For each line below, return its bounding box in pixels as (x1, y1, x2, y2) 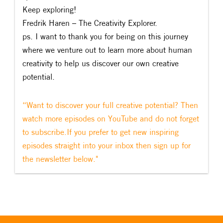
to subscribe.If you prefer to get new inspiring (22, 126, 179, 137)
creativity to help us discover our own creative (22, 58, 179, 68)
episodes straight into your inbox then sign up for (22, 140, 191, 150)
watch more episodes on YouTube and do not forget (22, 113, 199, 123)
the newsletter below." (22, 153, 98, 164)
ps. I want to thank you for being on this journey (22, 31, 188, 41)
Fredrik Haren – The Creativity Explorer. (22, 17, 157, 28)
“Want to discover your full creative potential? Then (22, 100, 198, 110)
